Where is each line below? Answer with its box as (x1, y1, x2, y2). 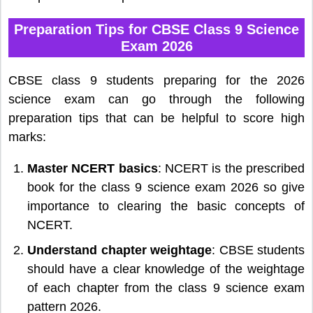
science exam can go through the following (8, 92, 305, 107)
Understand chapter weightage (27, 243, 212, 258)
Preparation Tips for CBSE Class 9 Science (14, 22, 299, 38)
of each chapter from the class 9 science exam (27, 281, 305, 296)
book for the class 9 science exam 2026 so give (27, 180, 305, 195)
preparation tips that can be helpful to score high (8, 111, 305, 126)
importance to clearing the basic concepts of (27, 199, 305, 214)
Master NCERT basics (27, 161, 158, 176)
